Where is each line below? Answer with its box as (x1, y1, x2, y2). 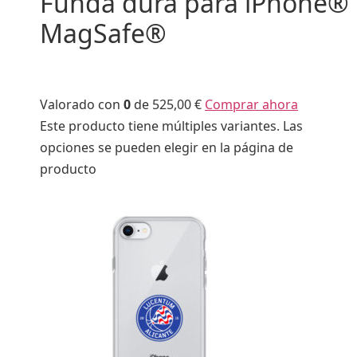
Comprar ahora (205, 95, 298, 113)
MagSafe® (40, 15, 167, 50)
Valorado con (40, 95, 124, 113)
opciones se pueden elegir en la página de (40, 138, 293, 156)
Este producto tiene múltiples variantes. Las (40, 116, 303, 135)
